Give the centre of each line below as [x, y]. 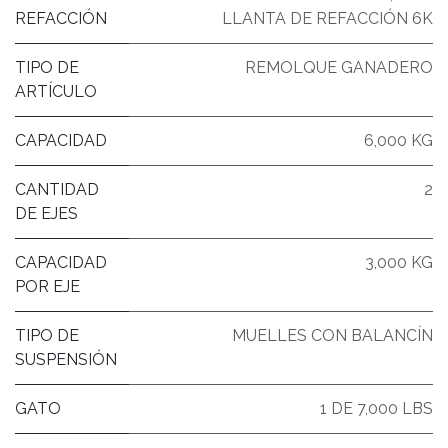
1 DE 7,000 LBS [376, 408]
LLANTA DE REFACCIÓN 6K [327, 18]
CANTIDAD [57, 189]
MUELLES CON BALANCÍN [332, 335]
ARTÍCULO [56, 91]
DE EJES [46, 213]
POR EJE [47, 286]
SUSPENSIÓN [66, 359]
